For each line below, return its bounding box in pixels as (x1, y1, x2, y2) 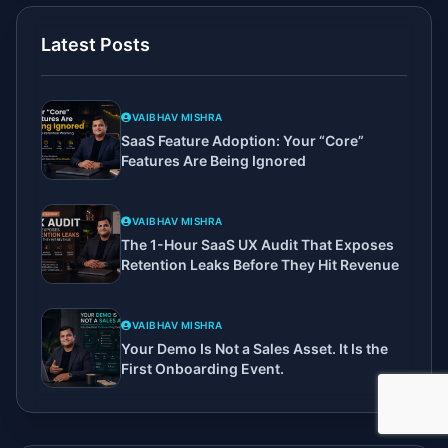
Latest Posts (41, 34, 150, 55)
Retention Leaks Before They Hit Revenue (121, 255, 399, 273)
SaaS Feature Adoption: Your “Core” (121, 131, 364, 149)
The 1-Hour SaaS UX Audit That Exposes (121, 235, 394, 253)
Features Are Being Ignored (121, 151, 306, 169)
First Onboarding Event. (121, 359, 284, 377)
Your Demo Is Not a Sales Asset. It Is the (121, 339, 388, 357)
